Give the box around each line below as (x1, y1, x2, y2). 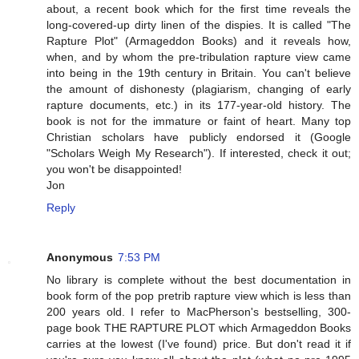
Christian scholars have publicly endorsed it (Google (46, 131, 351, 144)
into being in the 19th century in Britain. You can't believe (46, 67, 351, 80)
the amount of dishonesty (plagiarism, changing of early (46, 83, 351, 96)
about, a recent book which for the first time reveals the (46, 2, 351, 16)
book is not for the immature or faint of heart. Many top (46, 115, 351, 128)
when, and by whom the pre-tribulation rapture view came (46, 50, 351, 64)
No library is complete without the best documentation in (46, 273, 351, 287)
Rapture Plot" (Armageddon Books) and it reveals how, (46, 34, 351, 48)
